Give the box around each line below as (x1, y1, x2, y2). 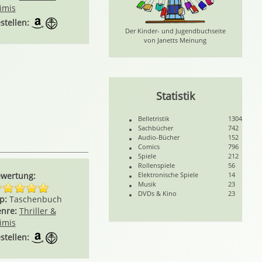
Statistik (156, 89, 195, 103)
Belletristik (138, 114, 170, 123)
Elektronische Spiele (138, 170, 199, 179)
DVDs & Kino (138, 189, 177, 198)
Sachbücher (138, 123, 174, 132)
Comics (138, 142, 160, 151)
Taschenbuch (9, 194, 62, 205)
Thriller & (19, 205, 56, 216)
